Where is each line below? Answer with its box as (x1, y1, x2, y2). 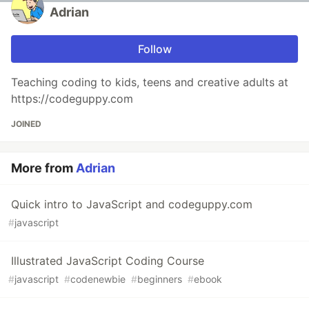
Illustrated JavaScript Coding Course (11, 254, 204, 268)
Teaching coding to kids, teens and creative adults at (11, 75, 288, 89)
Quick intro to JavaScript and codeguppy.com (11, 197, 252, 211)
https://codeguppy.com (11, 92, 133, 106)
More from (11, 161, 76, 175)
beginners (137, 273, 182, 285)
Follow (137, 42, 172, 56)
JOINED (11, 119, 41, 129)
